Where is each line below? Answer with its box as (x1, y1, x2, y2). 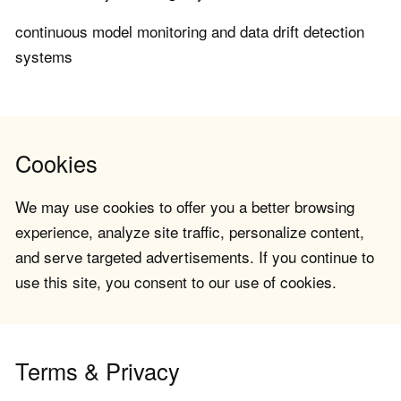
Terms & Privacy (15, 354, 180, 388)
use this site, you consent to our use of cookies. (15, 270, 337, 294)
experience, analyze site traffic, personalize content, (15, 220, 364, 243)
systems (15, 45, 73, 68)
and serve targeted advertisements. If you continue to (15, 245, 374, 269)
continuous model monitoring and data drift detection (15, 20, 364, 43)
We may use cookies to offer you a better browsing (15, 195, 354, 218)
